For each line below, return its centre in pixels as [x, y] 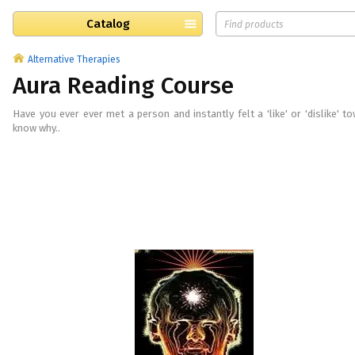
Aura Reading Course [123, 86]
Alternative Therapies [74, 59]
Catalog [108, 24]
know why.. [36, 128]
